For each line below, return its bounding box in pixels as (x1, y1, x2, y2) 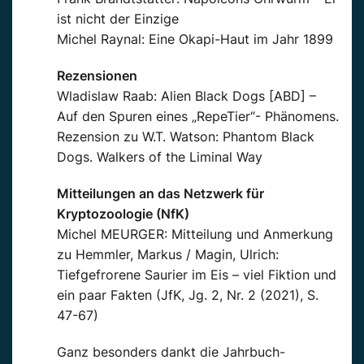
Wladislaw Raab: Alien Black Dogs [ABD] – (57, 87, 316, 104)
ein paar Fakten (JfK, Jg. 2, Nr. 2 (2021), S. (57, 286, 318, 303)
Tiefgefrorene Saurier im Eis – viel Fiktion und (57, 266, 336, 283)
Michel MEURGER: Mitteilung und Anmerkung (57, 225, 333, 242)
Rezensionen (57, 67, 137, 84)
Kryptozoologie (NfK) (57, 205, 189, 222)
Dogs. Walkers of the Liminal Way (57, 148, 262, 165)
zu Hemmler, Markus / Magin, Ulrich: (57, 245, 279, 262)
